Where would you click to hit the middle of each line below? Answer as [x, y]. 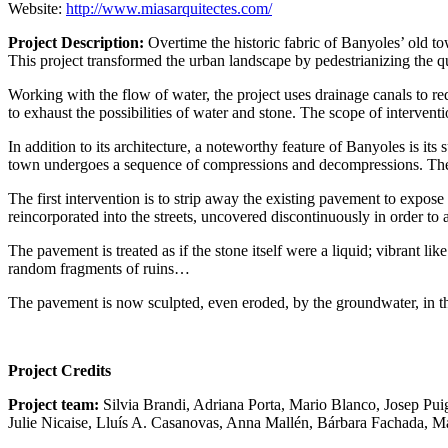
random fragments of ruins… [99, 268]
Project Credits [59, 370]
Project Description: [78, 42]
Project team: [53, 404]
